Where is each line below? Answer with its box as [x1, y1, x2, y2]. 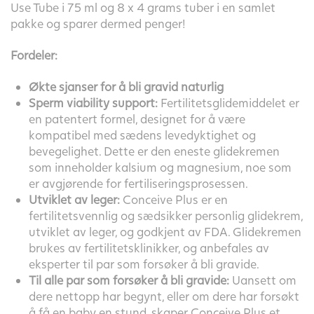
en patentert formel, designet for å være [28, 111, 245, 127]
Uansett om [228, 273, 296, 288]
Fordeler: [11, 48, 57, 63]
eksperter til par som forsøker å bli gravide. [28, 257, 259, 272]
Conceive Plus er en [119, 192, 228, 207]
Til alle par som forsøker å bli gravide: [28, 273, 229, 288]
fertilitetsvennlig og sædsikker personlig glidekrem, [28, 208, 303, 224]
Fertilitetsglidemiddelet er [157, 95, 299, 111]
